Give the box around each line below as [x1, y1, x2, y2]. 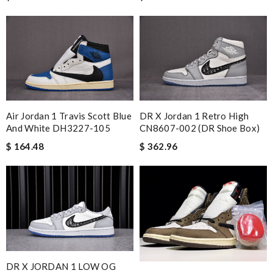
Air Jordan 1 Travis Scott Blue [6, 110, 132, 122]
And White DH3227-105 [6, 122, 111, 134]
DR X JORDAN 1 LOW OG [6, 260, 116, 272]
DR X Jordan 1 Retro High [140, 110, 249, 122]
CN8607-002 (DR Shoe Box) [140, 122, 260, 134]
